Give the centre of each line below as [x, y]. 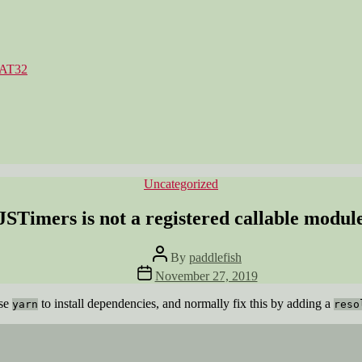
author [168, 266]
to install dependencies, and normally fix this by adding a [186, 303]
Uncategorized [181, 184]
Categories [207, 183]
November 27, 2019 [206, 276]
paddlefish [215, 257]
